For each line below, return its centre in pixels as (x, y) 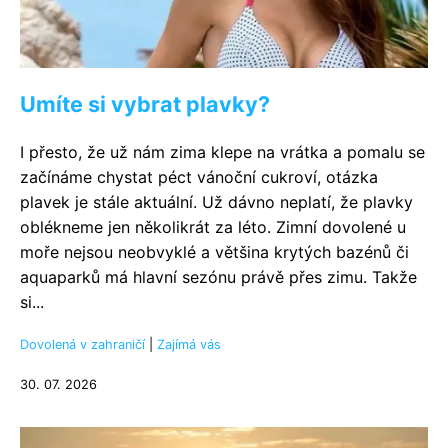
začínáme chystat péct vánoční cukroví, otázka (199, 177)
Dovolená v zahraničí (82, 344)
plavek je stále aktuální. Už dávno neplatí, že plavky (216, 202)
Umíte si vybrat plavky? (145, 104)
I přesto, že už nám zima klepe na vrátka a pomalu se (222, 152)
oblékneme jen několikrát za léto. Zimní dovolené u (213, 227)
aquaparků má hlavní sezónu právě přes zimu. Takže (218, 277)
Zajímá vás (189, 344)
